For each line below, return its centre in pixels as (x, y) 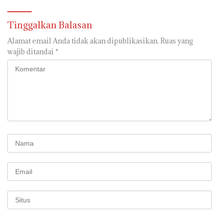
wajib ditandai (31, 51)
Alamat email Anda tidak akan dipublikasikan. (83, 41)
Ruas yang (177, 41)
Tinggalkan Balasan (50, 25)
